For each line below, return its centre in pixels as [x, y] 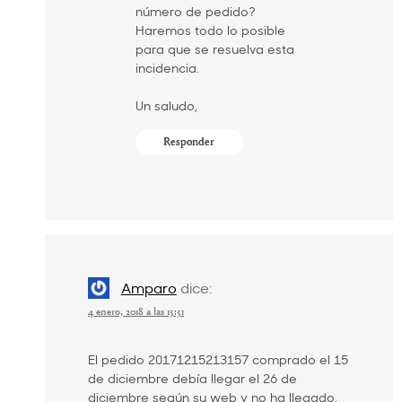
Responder [189, 142]
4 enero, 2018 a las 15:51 [136, 313]
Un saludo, [166, 105]
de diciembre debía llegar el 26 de [192, 379]
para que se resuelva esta [214, 48]
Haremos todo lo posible [210, 30]
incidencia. [167, 67]
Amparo [149, 287]
